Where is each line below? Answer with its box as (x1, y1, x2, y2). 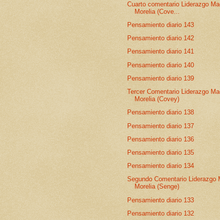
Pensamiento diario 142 (127, 34, 194, 42)
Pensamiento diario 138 (127, 109, 194, 116)
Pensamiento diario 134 (127, 162, 194, 170)
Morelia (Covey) (135, 95, 180, 103)
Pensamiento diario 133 (127, 196, 194, 204)
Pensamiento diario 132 (127, 209, 194, 217)
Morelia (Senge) (135, 183, 180, 191)
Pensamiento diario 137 (127, 122, 194, 130)
